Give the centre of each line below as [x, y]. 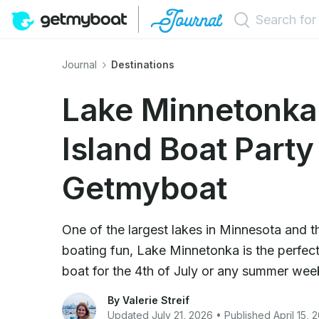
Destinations [143, 64]
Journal [81, 64]
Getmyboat [145, 188]
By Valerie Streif [148, 300]
